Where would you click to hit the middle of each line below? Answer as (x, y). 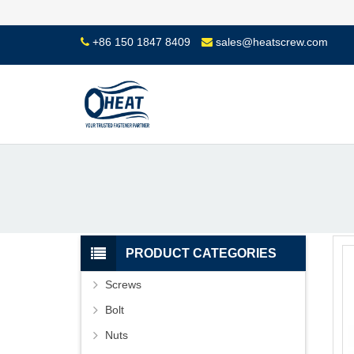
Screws (123, 285)
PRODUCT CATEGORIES (201, 254)
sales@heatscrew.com (272, 41)
